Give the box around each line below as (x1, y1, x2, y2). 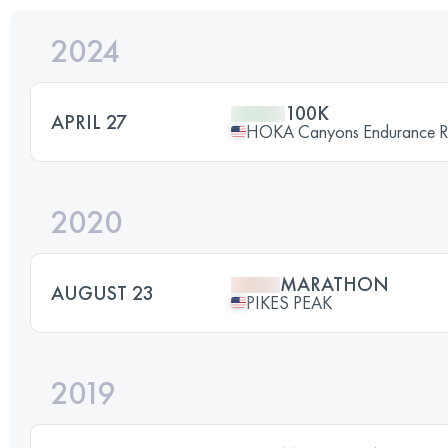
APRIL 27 (51, 108, 127, 135)
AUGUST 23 (51, 279, 154, 306)
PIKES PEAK (246, 290, 332, 314)
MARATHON (280, 270, 389, 297)
